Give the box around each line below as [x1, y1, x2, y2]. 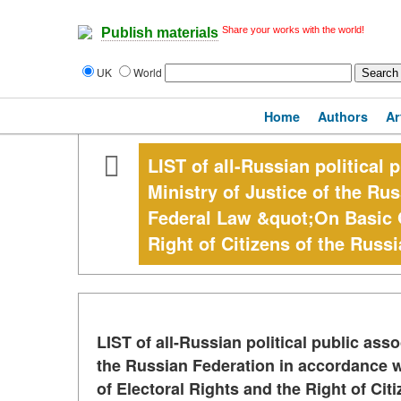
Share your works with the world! [222, 24, 364, 35]
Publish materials [101, 25, 218, 41]
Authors [318, 107, 368, 125]
